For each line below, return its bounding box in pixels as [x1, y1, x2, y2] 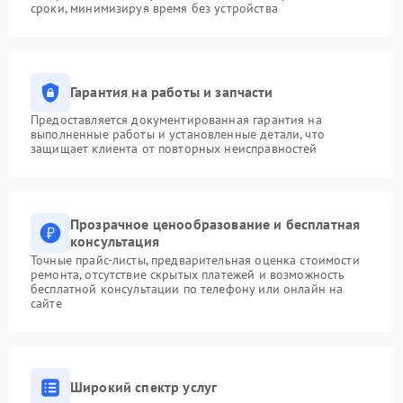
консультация [70, 231, 159, 250]
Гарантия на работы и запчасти [70, 83, 273, 102]
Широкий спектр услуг [70, 378, 218, 397]
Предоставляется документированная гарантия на [31, 111, 322, 128]
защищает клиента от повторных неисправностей [31, 139, 318, 157]
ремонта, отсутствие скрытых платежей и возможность [31, 265, 345, 282]
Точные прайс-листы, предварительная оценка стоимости [31, 251, 360, 268]
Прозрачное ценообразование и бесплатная [70, 214, 361, 233]
